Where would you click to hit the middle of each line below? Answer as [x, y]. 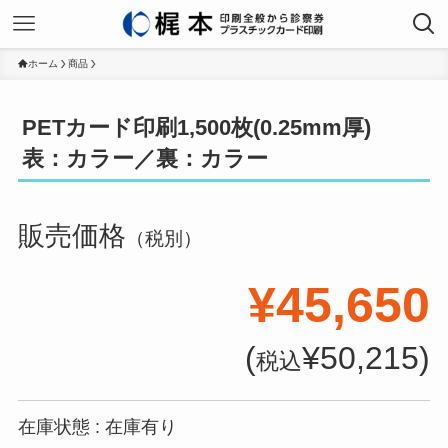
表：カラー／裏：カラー [145, 159]
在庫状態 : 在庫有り [97, 426]
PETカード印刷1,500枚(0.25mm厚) [208, 128]
